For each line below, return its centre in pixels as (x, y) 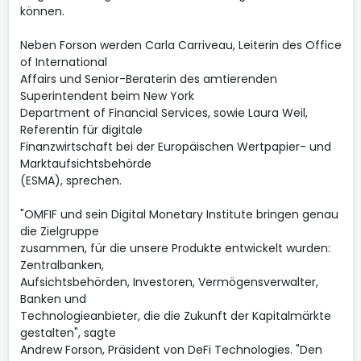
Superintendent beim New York (107, 96)
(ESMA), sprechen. (71, 180)
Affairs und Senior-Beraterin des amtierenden (148, 79)
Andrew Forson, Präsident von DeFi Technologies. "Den (171, 350)
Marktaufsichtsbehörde (85, 164)
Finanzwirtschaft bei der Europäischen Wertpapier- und (175, 147)
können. (42, 11)
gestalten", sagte (68, 333)
